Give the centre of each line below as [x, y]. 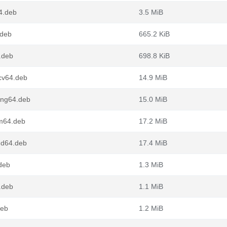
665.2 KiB [154, 34]
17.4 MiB [153, 143]
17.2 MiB [153, 121]
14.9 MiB [153, 78]
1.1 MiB [151, 186]
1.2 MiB [151, 208]
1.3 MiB [151, 165]
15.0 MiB [153, 99]
